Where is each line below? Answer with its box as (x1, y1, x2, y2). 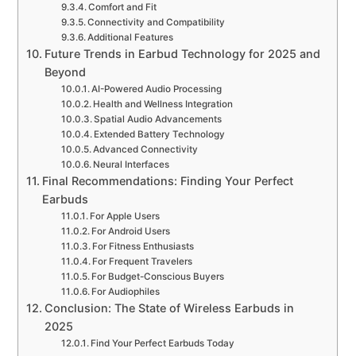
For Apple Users (90, 211, 161, 222)
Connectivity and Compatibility (87, 17, 226, 29)
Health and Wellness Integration (93, 99, 234, 110)
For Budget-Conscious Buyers (91, 271, 225, 283)
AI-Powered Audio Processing (91, 83, 222, 95)
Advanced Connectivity (93, 144, 199, 156)
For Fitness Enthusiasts (92, 241, 195, 253)
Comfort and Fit (88, 2, 157, 14)
